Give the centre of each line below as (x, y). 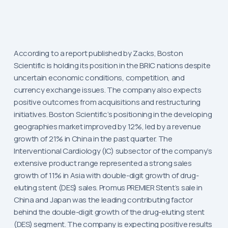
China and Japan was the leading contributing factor (103, 200)
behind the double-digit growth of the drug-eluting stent (109, 212)
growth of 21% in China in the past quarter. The (93, 139)
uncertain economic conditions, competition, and (99, 78)
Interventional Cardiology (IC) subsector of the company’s (113, 151)
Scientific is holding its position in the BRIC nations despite (112, 66)
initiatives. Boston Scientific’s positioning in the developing (113, 115)
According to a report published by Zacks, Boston (98, 53)
